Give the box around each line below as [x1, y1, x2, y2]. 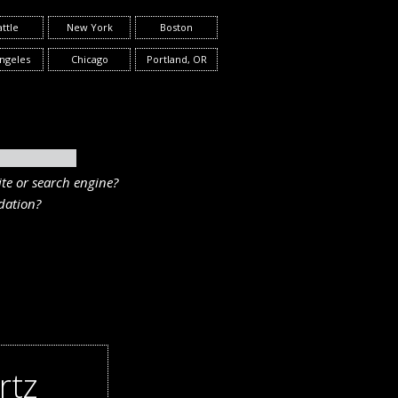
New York [66, 20, 113, 34]
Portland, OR [146, 52, 207, 66]
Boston [160, 20, 193, 34]
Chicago [70, 52, 108, 66]
